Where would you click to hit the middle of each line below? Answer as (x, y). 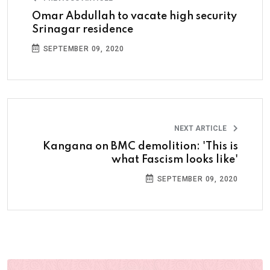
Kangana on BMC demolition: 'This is (140, 146)
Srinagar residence (83, 29)
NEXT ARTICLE (201, 128)
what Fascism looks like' (175, 159)
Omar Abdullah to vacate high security (134, 16)
